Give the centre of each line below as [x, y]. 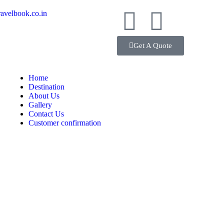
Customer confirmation [65, 123]
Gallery [40, 105]
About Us [44, 96]
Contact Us [46, 114]
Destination [47, 87]
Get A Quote [153, 45]
